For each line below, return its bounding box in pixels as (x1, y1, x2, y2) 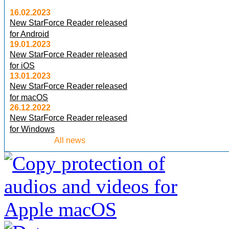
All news (54, 135, 85, 145)
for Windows (10, 124, 55, 133)
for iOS (10, 61, 35, 70)
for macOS (10, 93, 48, 102)
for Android (10, 29, 49, 38)
